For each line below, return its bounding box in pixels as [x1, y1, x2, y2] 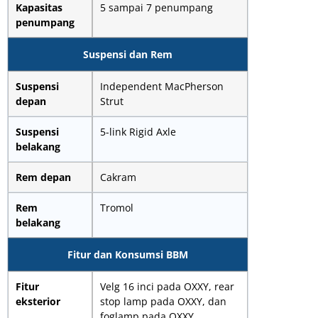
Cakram [100, 170, 136, 184]
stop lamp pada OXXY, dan [100, 294, 226, 308]
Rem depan [16, 170, 71, 184]
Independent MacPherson [100, 79, 224, 93]
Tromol [100, 200, 133, 214]
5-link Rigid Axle [100, 124, 176, 138]
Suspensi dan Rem [83, 47, 172, 61]
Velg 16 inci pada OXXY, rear [100, 279, 234, 293]
